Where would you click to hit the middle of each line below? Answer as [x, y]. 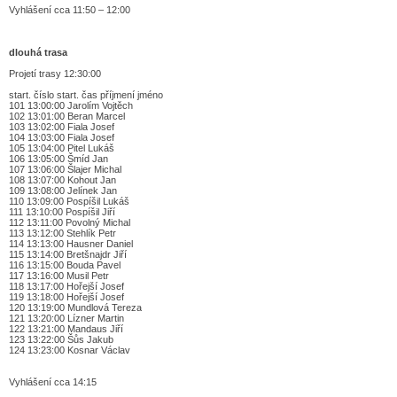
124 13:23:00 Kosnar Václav [70, 350]
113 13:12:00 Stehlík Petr [62, 233]
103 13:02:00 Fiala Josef [62, 126]
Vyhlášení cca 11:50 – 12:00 [70, 9]
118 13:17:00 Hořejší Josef [66, 286]
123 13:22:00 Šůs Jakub [61, 339]
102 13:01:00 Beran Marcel [67, 116]
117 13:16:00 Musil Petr [59, 275]
